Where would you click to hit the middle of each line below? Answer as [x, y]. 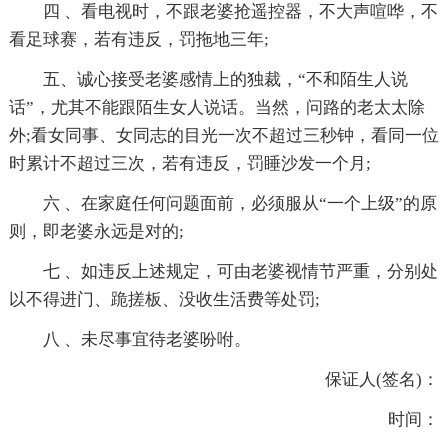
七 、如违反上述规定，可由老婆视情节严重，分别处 [240, 272]
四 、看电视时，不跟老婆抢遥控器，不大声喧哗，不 [240, 12]
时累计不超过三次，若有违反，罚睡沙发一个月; [189, 164]
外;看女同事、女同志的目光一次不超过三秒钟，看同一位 [223, 136]
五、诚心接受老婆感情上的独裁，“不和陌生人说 [225, 80]
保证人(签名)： [382, 380]
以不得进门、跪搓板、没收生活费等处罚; [164, 300]
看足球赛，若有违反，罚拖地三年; [138, 40]
